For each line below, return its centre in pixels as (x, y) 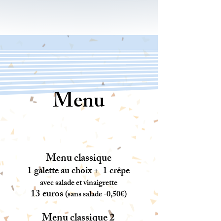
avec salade (58, 184)
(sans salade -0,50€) (96, 195)
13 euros (48, 195)
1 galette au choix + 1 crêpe (78, 172)
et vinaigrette (96, 184)
